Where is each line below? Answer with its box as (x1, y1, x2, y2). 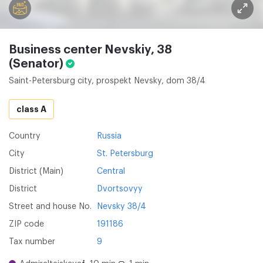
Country (9, 132, 41, 140)
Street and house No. (9, 203, 92, 211)
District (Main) (9, 167, 63, 176)
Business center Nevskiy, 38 (9, 44, 172, 56)
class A (16, 105, 46, 113)
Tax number (9, 238, 55, 246)
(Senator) (9, 58, 66, 70)
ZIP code (9, 220, 44, 228)
